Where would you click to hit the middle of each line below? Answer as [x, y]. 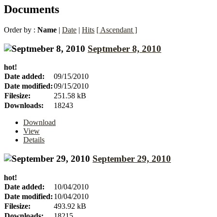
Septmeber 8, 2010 [124, 48]
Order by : [21, 30]
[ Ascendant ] [117, 30]
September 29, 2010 [132, 158]
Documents [31, 9]
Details [34, 140]
